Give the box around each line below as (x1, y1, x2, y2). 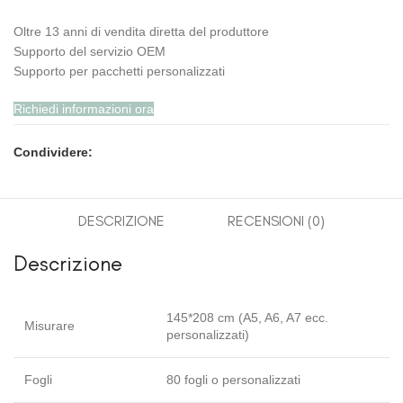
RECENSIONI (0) (228, 212, 325, 230)
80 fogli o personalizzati (166, 372, 300, 388)
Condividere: (13, 145, 93, 160)
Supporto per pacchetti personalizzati (13, 64, 225, 79)
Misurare (24, 318, 75, 334)
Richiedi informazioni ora (13, 102, 154, 117)
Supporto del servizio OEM (13, 44, 166, 59)
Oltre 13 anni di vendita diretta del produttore (13, 24, 269, 40)
